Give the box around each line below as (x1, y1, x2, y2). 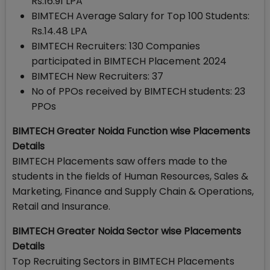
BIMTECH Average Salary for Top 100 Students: (31, 9, 250, 23)
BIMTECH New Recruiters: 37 (31, 69, 163, 83)
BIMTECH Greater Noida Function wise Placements (12, 124, 250, 138)
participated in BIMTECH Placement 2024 (31, 54, 227, 68)
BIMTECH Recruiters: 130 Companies (31, 39, 200, 53)
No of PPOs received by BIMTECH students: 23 (31, 84, 245, 98)
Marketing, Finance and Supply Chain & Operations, (12, 184, 254, 198)
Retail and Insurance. (12, 199, 110, 213)
